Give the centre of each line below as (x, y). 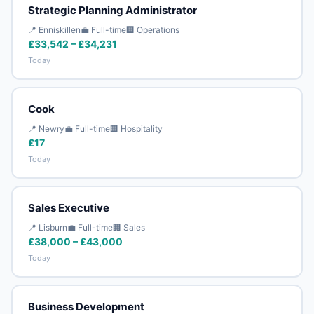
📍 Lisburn (47, 227)
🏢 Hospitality (136, 128)
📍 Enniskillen (54, 29)
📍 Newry (46, 128)
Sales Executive (68, 207)
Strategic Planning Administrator (112, 10)
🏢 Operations (152, 29)
